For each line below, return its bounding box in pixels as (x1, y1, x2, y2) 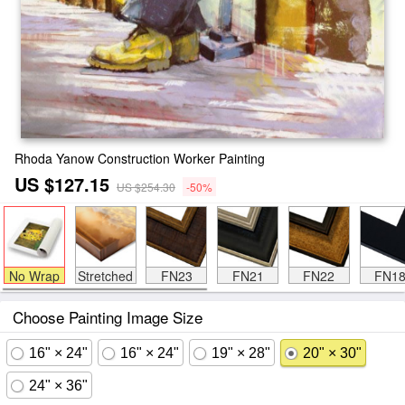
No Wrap (8, 267, 60, 285)
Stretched (78, 267, 133, 285)
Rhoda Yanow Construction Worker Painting (14, 149, 265, 167)
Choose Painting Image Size (13, 306, 202, 328)
